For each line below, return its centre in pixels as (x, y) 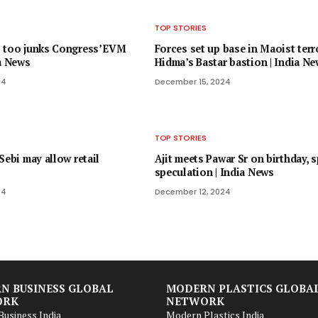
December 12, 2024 (192, 192)
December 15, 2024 (192, 82)
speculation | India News (214, 172)
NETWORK (195, 301)
